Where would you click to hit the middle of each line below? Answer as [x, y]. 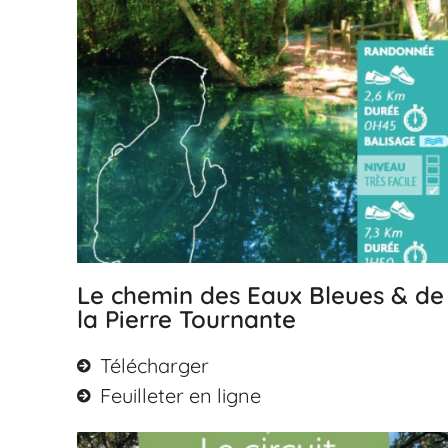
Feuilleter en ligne [180, 395]
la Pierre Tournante [187, 318]
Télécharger [154, 365]
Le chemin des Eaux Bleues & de [261, 294]
